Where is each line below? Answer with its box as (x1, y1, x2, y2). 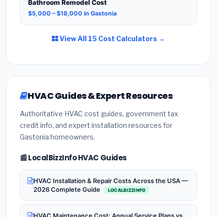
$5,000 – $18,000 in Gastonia (28, 10, 117, 17)
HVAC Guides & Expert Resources (28, 90, 173, 102)
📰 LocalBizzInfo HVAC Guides (20, 153, 127, 163)
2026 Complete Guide (33, 185, 102, 193)
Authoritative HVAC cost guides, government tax (20, 109, 178, 118)
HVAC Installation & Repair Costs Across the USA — (33, 176, 188, 185)
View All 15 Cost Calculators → (58, 34, 165, 43)
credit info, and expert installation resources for (20, 121, 172, 130)
